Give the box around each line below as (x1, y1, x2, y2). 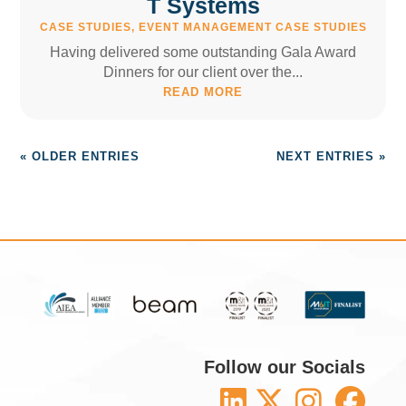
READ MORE (163, 85, 243, 100)
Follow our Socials (204, 357, 366, 378)
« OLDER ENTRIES (20, 150, 140, 164)
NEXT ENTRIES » (275, 150, 386, 164)
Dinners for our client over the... (103, 64, 303, 81)
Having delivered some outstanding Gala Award (50, 44, 356, 61)
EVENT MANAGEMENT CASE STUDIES (138, 21, 367, 34)
